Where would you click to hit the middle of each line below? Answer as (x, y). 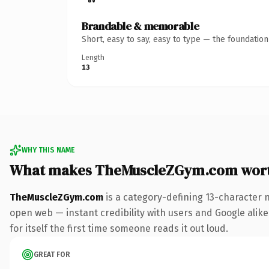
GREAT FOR (52, 254)
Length (93, 57)
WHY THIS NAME (48, 150)
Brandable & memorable (141, 26)
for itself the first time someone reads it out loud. (119, 228)
